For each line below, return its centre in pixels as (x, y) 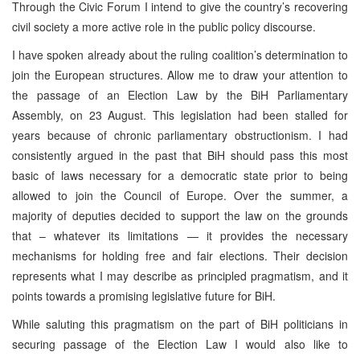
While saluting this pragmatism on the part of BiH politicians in (180, 323)
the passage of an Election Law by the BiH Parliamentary (180, 94)
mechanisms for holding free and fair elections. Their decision (180, 255)
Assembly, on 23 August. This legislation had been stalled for (180, 115)
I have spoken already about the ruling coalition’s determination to (180, 54)
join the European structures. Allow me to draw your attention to (180, 74)
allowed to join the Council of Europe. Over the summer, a (180, 195)
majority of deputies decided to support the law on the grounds (180, 215)
